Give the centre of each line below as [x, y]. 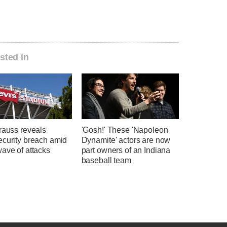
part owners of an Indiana [126, 150]
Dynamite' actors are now [126, 140]
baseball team [106, 161]
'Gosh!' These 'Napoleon [125, 130]
